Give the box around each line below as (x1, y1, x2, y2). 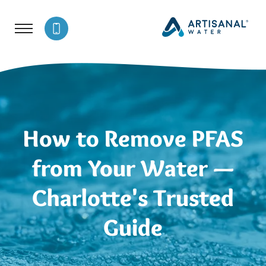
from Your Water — (32, 153, 234, 182)
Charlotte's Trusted (32, 183, 234, 212)
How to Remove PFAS (23, 123, 243, 153)
